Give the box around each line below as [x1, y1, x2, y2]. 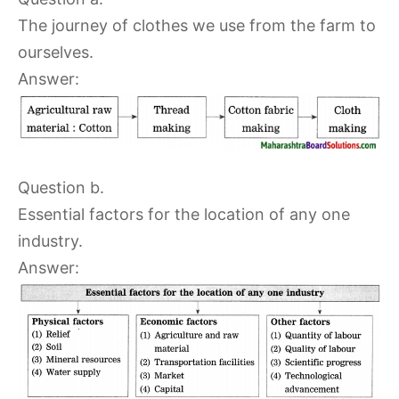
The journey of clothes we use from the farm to [18, 16, 376, 35]
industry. [18, 232, 83, 251]
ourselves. [18, 43, 94, 61]
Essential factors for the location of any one [18, 205, 350, 224]
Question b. [18, 178, 104, 198]
